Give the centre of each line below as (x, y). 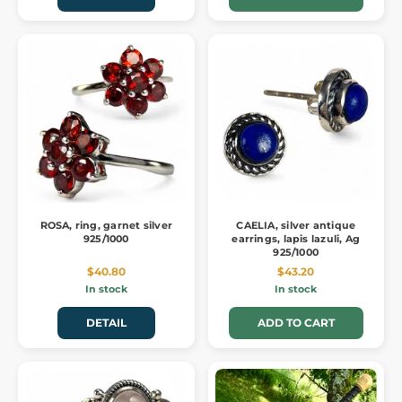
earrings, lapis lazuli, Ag (296, 239)
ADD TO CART (296, 323)
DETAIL (106, 323)
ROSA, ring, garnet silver (106, 226)
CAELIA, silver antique (296, 226)
